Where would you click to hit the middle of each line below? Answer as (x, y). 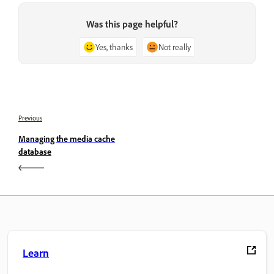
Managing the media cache (67, 138)
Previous (30, 118)
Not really (175, 46)
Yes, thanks (114, 46)
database (35, 151)
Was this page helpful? (132, 24)
